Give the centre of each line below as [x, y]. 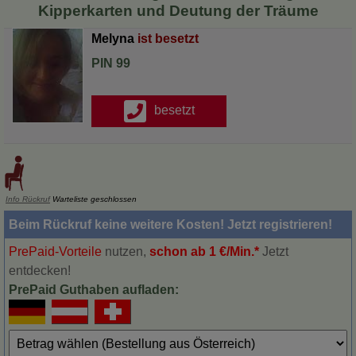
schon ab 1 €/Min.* [204, 252]
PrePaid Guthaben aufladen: [94, 290]
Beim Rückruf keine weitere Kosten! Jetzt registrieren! [170, 224]
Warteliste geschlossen [93, 199]
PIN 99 [111, 63]
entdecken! [40, 271]
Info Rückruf [28, 199]
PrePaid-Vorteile [55, 252]
